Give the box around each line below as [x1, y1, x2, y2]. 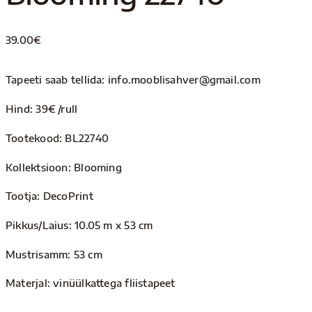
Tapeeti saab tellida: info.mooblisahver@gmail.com [6, 73, 260, 86]
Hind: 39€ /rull [6, 102, 78, 116]
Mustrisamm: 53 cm [6, 247, 105, 260]
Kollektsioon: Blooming [6, 160, 122, 173]
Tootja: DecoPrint [6, 189, 93, 203]
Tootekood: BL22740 [6, 131, 109, 144]
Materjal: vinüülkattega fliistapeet [6, 276, 175, 290]
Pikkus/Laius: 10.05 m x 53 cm [6, 218, 153, 231]
